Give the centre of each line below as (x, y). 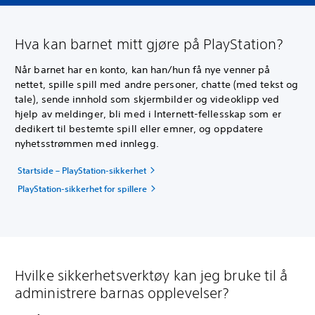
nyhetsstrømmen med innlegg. (87, 143)
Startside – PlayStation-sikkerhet (82, 170)
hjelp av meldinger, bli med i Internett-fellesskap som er (148, 114)
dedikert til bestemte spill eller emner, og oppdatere (139, 129)
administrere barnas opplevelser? (122, 293)
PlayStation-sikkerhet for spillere (82, 188)
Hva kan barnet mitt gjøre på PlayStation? (149, 44)
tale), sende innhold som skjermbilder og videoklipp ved (147, 99)
